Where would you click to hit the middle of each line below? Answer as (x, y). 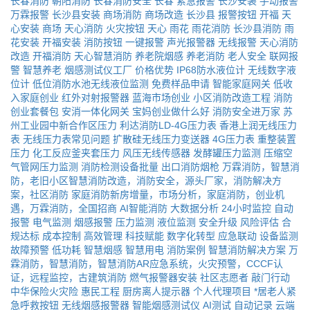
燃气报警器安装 (163, 277)
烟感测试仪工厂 (98, 70)
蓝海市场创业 (161, 98)
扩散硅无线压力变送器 (161, 139)
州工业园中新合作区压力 (64, 125)
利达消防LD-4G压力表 (168, 125)
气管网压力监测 (44, 167)
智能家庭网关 (241, 84)
